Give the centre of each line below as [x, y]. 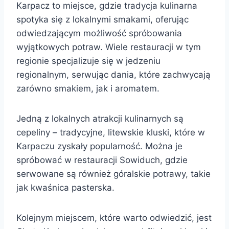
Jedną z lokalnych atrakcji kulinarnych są [100, 118]
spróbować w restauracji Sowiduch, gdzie [102, 160]
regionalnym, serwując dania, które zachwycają [113, 74]
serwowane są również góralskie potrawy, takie [113, 174]
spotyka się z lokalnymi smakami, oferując [102, 19]
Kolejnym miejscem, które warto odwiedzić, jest [114, 217]
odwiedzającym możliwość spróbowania [99, 33]
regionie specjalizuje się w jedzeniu [88, 61]
